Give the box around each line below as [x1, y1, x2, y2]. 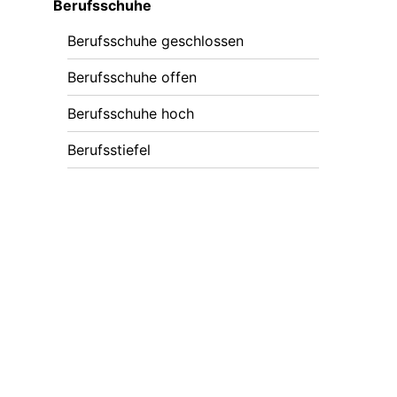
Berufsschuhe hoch [67, 105, 194, 123]
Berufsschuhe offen [67, 68, 197, 87]
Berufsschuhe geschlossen [67, 32, 244, 51]
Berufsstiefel [67, 141, 151, 160]
